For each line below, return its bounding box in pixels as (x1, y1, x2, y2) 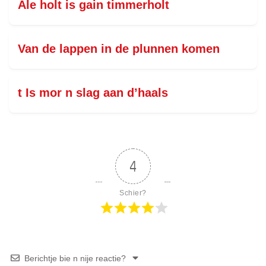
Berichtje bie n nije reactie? (24, 254, 126, 263)
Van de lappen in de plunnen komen (18, 42, 220, 55)
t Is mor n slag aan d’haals (18, 86, 168, 99)
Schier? (119, 189, 147, 197)
